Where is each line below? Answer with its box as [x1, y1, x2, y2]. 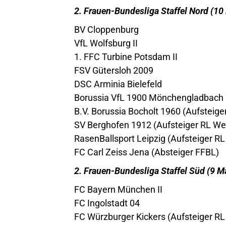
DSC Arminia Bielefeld [74, 77, 162, 88]
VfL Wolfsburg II [74, 36, 138, 47]
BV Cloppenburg [74, 23, 139, 34]
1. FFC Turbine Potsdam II [74, 50, 178, 61]
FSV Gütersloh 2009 [74, 64, 153, 75]
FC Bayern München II [74, 183, 162, 194]
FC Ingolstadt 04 [74, 196, 140, 207]
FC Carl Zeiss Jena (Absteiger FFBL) [74, 145, 219, 156]
